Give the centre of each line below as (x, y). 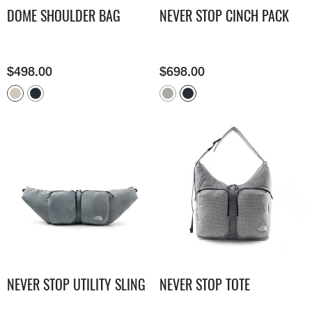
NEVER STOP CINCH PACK (224, 16)
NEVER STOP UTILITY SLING (76, 284)
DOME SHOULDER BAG (64, 16)
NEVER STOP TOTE (205, 284)
